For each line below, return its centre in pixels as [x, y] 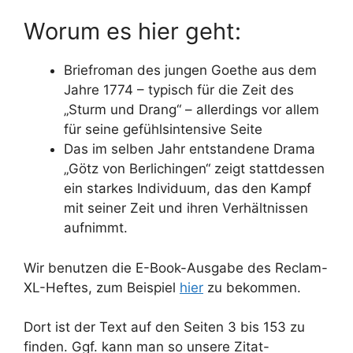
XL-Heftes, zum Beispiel [102, 287]
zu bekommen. [252, 287]
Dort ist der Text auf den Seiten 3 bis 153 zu [164, 327]
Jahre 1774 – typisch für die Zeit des [179, 90]
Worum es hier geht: [132, 31]
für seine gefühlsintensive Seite [163, 129]
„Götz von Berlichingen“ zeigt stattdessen [194, 169]
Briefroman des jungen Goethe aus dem [190, 70]
